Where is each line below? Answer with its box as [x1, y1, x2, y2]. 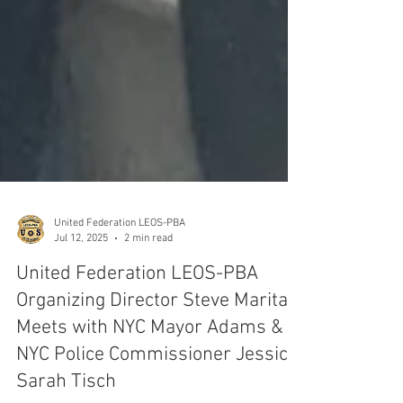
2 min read [124, 280, 173, 293]
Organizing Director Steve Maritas [16, 337, 298, 362]
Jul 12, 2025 [54, 280, 108, 293]
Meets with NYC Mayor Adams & [16, 364, 283, 389]
